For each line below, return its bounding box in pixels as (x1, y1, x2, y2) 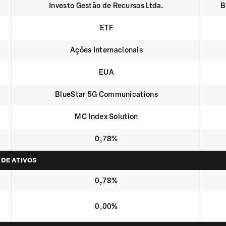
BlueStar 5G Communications (55, 90, 158, 99)
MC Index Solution (75, 112, 138, 121)
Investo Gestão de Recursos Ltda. (49, 2, 164, 10)
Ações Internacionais (70, 46, 143, 54)
